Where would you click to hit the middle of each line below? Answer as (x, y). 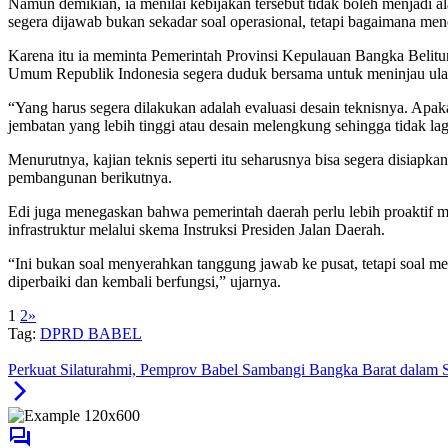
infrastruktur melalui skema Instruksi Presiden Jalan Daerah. (196, 230)
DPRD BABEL (91, 334)
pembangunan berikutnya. (90, 178)
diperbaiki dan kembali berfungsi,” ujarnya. (144, 282)
